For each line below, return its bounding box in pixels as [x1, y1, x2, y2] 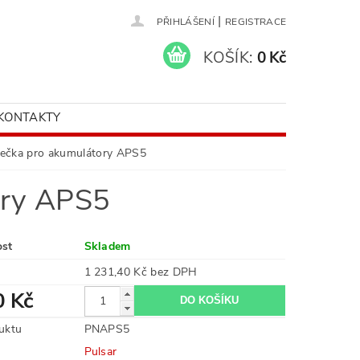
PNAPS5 [84, 321, 130, 337]
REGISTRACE [224, 15, 287, 28]
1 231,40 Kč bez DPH [150, 264, 198, 280]
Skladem [84, 239, 131, 254]
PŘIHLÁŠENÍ [156, 15, 215, 28]
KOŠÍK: [203, 47, 253, 68]
